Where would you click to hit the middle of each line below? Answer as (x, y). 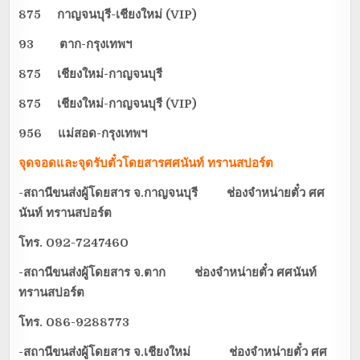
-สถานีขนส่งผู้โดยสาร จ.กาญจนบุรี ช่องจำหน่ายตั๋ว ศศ (172, 193)
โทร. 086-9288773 (74, 323)
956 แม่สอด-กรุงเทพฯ (109, 134)
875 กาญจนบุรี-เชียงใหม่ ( (95, 15)
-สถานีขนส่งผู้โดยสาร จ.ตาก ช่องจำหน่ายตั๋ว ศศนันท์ (168, 273)
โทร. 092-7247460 (74, 243)
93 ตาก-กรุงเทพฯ (90, 45)
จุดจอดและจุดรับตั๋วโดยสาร (92, 164)
